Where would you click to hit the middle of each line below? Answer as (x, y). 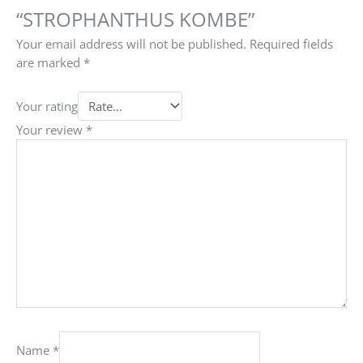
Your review (51, 130)
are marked (50, 63)
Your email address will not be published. (131, 44)
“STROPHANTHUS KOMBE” (135, 19)
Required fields (291, 44)
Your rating (47, 106)
